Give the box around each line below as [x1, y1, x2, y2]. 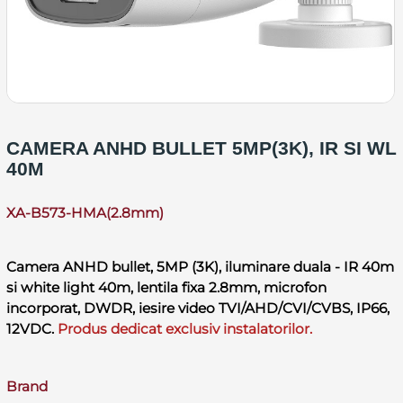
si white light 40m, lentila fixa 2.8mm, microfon [5, 278, 327, 296]
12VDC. [5, 319, 58, 337]
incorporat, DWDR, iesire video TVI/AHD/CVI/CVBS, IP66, [5, 299, 390, 317]
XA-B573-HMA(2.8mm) [5, 203, 164, 221]
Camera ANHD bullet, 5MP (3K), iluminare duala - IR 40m [5, 257, 394, 275]
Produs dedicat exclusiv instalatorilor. [57, 319, 312, 337]
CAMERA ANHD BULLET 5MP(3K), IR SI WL [5, 137, 397, 158]
